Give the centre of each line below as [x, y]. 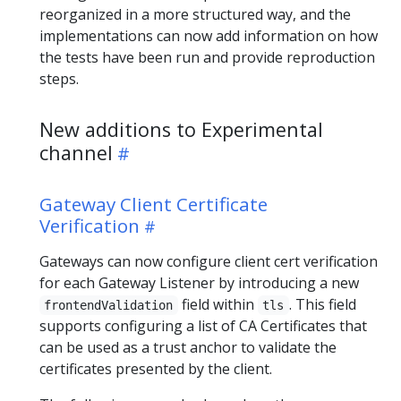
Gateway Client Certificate [154, 204]
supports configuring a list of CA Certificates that [203, 325]
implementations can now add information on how [209, 35]
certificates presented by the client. [156, 368]
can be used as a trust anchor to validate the [188, 347]
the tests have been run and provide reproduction [207, 57]
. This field [322, 304]
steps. [59, 78]
